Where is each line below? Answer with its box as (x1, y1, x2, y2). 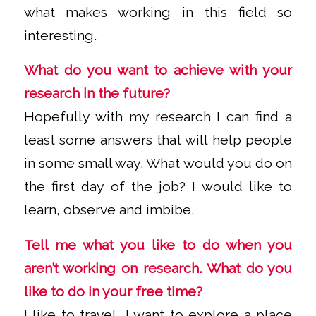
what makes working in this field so (23, 4, 293, 20)
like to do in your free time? (23, 283, 202, 300)
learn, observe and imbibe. (23, 202, 194, 219)
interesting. (23, 27, 97, 44)
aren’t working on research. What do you (23, 260, 293, 276)
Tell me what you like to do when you (23, 236, 293, 253)
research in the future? (23, 85, 170, 102)
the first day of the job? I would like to (23, 178, 293, 195)
